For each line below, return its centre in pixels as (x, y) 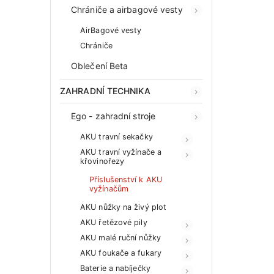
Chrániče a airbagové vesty (127, 9)
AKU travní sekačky (117, 137)
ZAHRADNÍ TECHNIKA (105, 91)
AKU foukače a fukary (121, 253)
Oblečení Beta (100, 66)
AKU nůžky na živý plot (124, 207)
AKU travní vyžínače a (121, 152)
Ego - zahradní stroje (113, 116)
